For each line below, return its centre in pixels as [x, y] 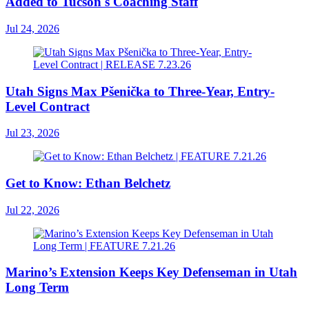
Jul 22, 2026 [32, 210]
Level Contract [48, 106]
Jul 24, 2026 [32, 28]
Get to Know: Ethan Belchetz [88, 183]
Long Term [37, 288]
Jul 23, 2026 [32, 133]
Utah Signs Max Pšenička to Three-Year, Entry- [140, 91]
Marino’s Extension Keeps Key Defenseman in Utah [151, 272]
